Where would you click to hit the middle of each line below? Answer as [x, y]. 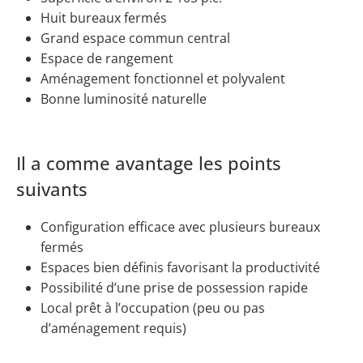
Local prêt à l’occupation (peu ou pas [153, 307]
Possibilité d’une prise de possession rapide [174, 287]
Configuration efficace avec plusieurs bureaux [180, 226]
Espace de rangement [107, 58]
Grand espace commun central [135, 38]
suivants [52, 189]
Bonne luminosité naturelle [124, 98]
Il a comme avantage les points [149, 163]
